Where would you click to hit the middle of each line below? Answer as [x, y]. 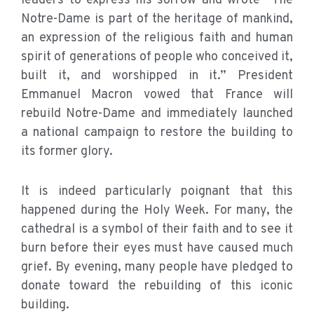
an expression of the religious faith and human [157, 39]
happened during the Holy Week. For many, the [157, 211]
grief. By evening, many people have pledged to [157, 268]
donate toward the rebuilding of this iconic [157, 287]
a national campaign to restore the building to [157, 133]
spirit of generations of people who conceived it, [157, 57]
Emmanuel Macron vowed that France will [157, 95]
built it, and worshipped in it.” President [157, 76]
